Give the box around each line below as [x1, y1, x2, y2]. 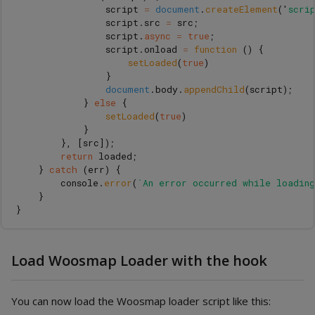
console [60, 176, 98, 189]
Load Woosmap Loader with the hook [11, 250, 267, 270]
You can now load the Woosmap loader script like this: [11, 293, 271, 308]
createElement [205, 2, 278, 15]
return [60, 149, 93, 162]
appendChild [184, 82, 245, 96]
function [194, 42, 243, 56]
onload [144, 42, 177, 56]
